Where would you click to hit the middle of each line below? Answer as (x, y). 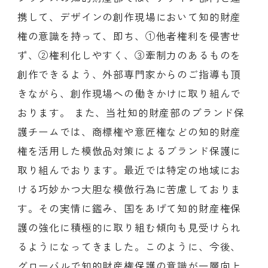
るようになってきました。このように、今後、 (129, 247)
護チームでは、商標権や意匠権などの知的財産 (129, 132)
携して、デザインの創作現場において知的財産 (129, 17)
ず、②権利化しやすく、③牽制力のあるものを (129, 55)
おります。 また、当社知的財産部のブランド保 (131, 113)
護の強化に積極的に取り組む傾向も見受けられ (129, 228)
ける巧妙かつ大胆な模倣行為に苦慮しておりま (129, 189)
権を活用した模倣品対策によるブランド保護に (129, 151)
